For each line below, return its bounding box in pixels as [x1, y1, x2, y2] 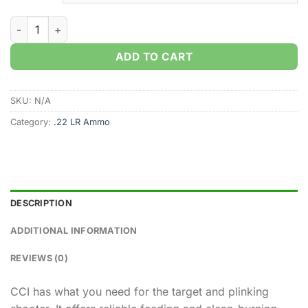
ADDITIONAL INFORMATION [10, 225, 137, 236]
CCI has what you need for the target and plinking [10, 284, 269, 298]
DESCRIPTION [10, 197, 72, 208]
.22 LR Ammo [54, 117, 110, 128]
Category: [10, 117, 54, 128]
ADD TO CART [115, 50, 193, 64]
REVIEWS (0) [10, 252, 68, 263]
